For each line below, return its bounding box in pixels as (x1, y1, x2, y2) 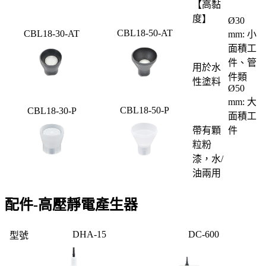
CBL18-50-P (120, 105, 169, 116)
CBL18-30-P (27, 106, 77, 116)
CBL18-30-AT (24, 28, 80, 39)
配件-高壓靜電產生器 (5, 197, 138, 213)
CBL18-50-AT (116, 28, 173, 39)
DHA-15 (72, 229, 106, 239)
